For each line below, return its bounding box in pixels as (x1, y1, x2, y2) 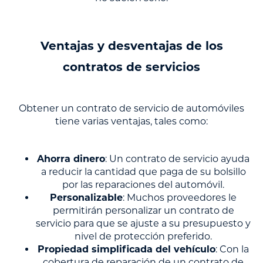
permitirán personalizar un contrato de (52, 205, 234, 217)
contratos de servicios (63, 60, 200, 75)
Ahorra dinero (37, 153, 105, 165)
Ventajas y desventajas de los (40, 39, 223, 53)
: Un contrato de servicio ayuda (105, 153, 249, 165)
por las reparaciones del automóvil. (62, 179, 224, 191)
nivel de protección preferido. (75, 231, 212, 242)
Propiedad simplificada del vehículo (38, 244, 215, 255)
